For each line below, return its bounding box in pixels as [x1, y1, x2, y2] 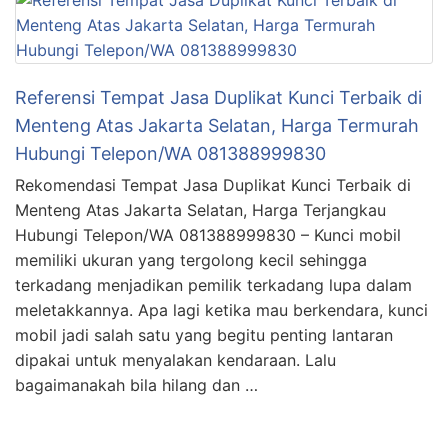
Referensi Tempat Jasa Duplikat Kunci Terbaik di [15, 87, 422, 109]
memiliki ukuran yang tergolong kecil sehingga [15, 250, 367, 271]
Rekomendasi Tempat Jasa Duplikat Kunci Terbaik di [15, 175, 411, 196]
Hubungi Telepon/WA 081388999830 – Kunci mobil [15, 225, 401, 246]
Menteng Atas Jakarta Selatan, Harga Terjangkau [15, 200, 386, 221]
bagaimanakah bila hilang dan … [15, 375, 258, 396]
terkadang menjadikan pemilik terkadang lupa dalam [15, 275, 412, 296]
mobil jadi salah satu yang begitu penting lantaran [15, 325, 393, 346]
